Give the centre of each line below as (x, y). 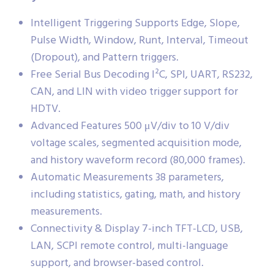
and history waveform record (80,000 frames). (138, 161)
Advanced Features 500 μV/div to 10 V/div (130, 127)
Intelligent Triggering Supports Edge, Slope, (135, 24)
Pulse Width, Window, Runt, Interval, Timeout (139, 41)
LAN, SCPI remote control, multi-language (129, 246)
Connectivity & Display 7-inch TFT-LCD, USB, (137, 229)
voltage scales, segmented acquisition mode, (136, 144)
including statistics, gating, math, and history (135, 195)
